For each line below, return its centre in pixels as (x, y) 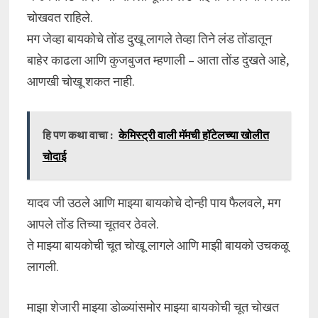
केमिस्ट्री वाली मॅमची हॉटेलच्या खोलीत (193, 135)
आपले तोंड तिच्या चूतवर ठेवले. (93, 224)
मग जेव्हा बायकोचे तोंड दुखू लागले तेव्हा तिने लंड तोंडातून (149, 39)
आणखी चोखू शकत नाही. (81, 81)
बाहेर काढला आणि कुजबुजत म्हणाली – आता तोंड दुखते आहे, (158, 60)
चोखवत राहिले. (60, 17)
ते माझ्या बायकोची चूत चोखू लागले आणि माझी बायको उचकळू (158, 245)
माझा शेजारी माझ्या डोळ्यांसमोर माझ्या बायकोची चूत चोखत (153, 307)
